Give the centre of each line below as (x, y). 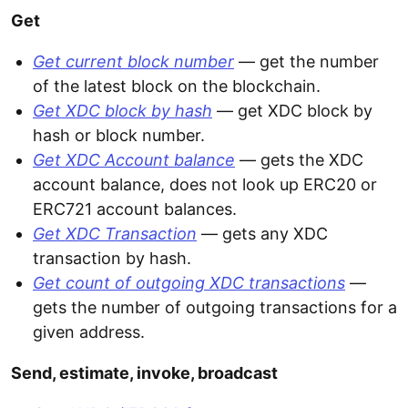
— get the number (306, 62)
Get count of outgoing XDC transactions (189, 283)
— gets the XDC (299, 160)
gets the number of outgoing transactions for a (215, 308)
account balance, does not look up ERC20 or (205, 185)
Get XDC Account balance (134, 160)
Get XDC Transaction (115, 234)
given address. (89, 332)
